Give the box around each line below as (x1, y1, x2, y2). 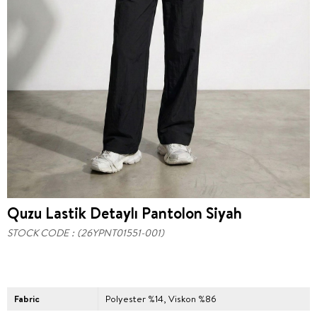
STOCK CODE (7, 225, 69, 240)
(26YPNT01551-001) (77, 225, 164, 240)
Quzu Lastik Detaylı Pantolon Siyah (7, 202, 242, 224)
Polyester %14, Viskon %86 (105, 292, 217, 305)
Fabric (14, 292, 40, 305)
